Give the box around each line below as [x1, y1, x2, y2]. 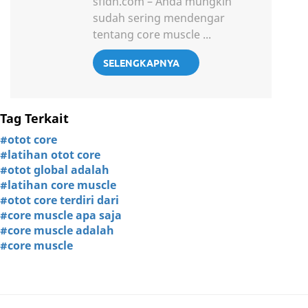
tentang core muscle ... [93, 26, 211, 42]
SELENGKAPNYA [103, 56, 179, 69]
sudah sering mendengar [93, 10, 225, 25]
